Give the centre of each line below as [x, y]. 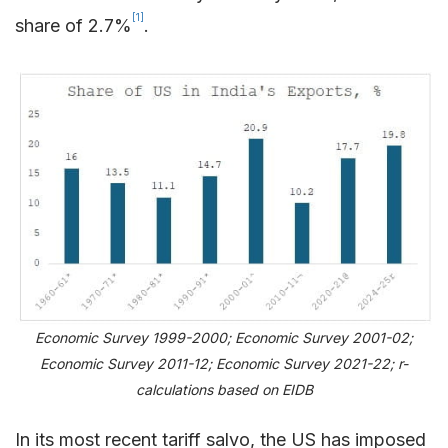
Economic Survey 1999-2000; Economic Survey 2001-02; [224, 337]
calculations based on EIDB [224, 389]
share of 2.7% [73, 26]
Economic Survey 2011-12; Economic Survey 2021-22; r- [224, 363]
